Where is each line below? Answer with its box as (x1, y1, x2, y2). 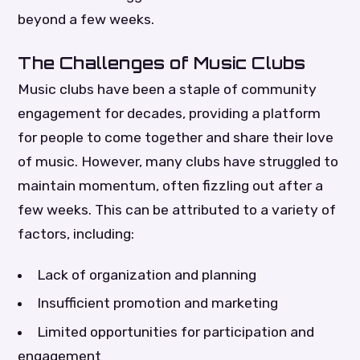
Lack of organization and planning (36, 267, 256, 284)
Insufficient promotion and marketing (36, 295, 278, 312)
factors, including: (18, 226, 135, 243)
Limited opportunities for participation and (36, 323, 314, 340)
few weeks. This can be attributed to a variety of (18, 202, 337, 219)
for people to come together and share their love (18, 129, 334, 146)
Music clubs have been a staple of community (18, 81, 317, 98)
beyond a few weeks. (18, 10, 155, 27)
